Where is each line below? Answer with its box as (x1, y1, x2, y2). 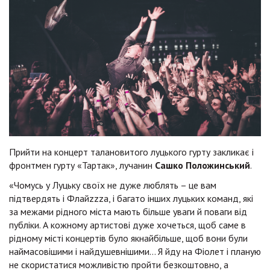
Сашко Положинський (155, 159, 250, 171)
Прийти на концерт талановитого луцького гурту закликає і (9, 145, 254, 158)
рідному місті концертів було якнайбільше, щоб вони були (9, 231, 248, 244)
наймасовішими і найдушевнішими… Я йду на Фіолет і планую (9, 245, 261, 257)
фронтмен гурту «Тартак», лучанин (9, 159, 155, 171)
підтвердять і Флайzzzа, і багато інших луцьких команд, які (9, 192, 253, 204)
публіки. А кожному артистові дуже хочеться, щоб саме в (9, 218, 246, 231)
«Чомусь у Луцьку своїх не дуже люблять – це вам (9, 178, 216, 191)
